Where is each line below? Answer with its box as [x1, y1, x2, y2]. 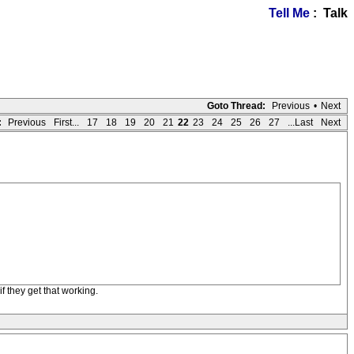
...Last [288, 117, 313, 128]
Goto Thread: [207, 100, 265, 111]
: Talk [310, 6, 348, 20]
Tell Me [269, 6, 310, 20]
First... [54, 117, 79, 128]
